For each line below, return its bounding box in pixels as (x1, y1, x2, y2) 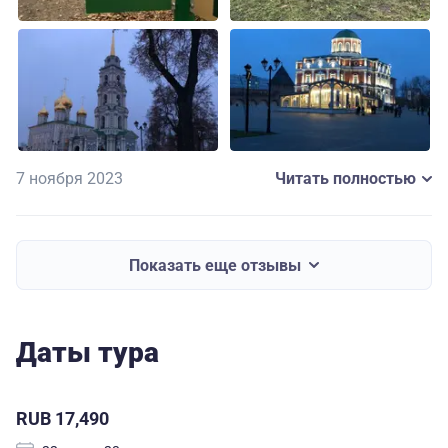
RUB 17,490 (16, 408, 109, 430)
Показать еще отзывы (129, 255, 301, 275)
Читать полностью (275, 169, 416, 189)
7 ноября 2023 (16, 169, 123, 189)
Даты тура (16, 336, 159, 370)
